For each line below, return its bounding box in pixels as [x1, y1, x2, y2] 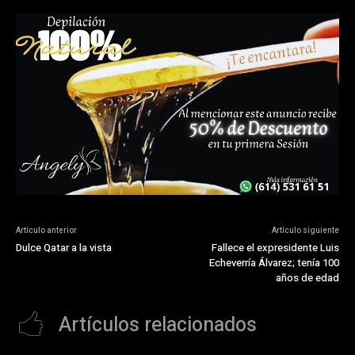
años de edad [275, 270, 339, 286]
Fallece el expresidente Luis [211, 240, 339, 256]
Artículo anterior [16, 225, 77, 237]
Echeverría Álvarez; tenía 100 [208, 255, 339, 271]
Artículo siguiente [271, 225, 339, 237]
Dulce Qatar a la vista [16, 240, 112, 256]
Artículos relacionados [59, 311, 257, 341]
